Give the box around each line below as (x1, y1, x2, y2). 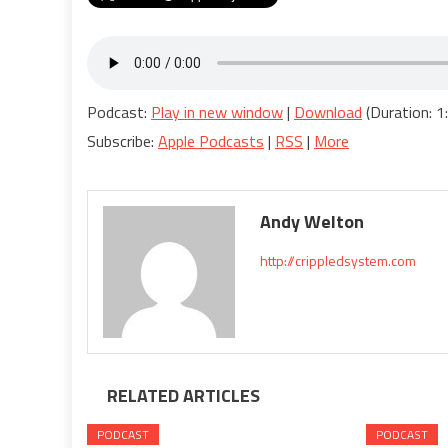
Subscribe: (87, 129, 158, 153)
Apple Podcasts (158, 129, 264, 153)
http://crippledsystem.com (260, 250, 417, 271)
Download (294, 100, 362, 124)
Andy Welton (260, 208, 365, 235)
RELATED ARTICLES (107, 382, 260, 409)
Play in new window (151, 100, 283, 124)
